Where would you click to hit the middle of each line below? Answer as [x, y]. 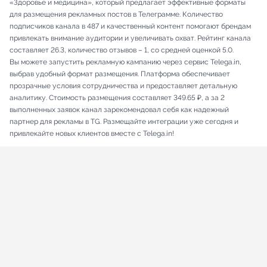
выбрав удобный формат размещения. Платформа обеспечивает [120, 74]
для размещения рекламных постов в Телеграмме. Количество [116, 15]
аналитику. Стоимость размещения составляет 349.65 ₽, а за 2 [117, 98]
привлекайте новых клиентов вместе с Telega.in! [92, 134]
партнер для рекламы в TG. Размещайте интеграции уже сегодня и [124, 122]
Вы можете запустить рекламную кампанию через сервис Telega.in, [125, 62]
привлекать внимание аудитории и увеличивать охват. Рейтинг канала [130, 38]
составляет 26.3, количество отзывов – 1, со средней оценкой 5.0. [122, 50]
